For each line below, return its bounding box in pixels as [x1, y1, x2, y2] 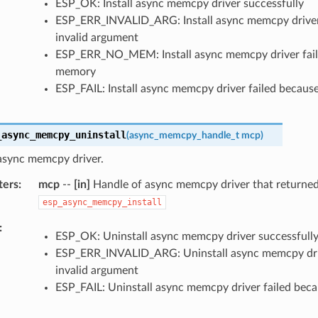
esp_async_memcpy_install [42, 197, 162, 207]
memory [55, 65, 96, 77]
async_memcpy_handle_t [128, 129, 239, 141]
